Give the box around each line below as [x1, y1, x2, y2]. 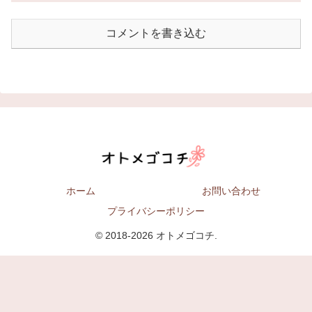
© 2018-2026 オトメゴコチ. [95, 230, 217, 242]
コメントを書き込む [106, 27, 206, 40]
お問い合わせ [202, 185, 260, 197]
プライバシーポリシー [107, 205, 205, 217]
